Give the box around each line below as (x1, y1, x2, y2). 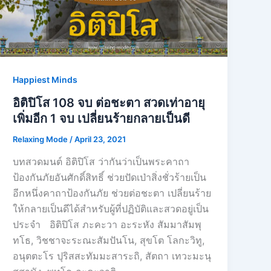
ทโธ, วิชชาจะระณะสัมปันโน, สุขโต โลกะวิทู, (13, 234, 205, 247)
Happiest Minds (13, 74, 78, 85)
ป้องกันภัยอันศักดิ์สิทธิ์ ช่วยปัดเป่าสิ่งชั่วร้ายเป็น (13, 171, 207, 184)
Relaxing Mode (13, 134, 70, 144)
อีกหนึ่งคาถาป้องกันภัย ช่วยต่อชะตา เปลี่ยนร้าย (13, 187, 212, 200)
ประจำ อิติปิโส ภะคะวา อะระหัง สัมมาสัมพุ (13, 218, 202, 231)
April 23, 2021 (74, 134, 126, 144)
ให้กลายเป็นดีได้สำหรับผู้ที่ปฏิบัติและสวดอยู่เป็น (13, 203, 209, 215)
